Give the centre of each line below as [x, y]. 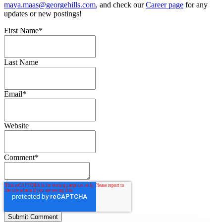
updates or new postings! [43, 14]
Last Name [21, 62]
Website [16, 126]
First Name [21, 31]
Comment [19, 158]
